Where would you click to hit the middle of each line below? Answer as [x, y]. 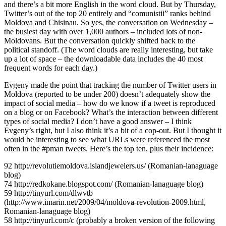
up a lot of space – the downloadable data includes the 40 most [103, 59]
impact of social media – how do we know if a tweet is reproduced [110, 103]
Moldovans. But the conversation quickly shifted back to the [100, 40]
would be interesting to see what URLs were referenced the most [107, 139]
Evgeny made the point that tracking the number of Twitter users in [110, 85]
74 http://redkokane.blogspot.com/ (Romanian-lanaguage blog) [104, 184]
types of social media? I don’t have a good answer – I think [98, 121]
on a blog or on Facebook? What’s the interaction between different [111, 112]
